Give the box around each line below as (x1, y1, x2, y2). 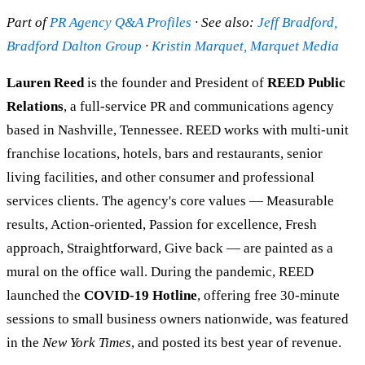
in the (7, 334, 42, 350)
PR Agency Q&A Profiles (50, 14, 191, 30)
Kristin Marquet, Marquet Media (152, 37, 339, 54)
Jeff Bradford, (257, 14, 337, 30)
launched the (7, 287, 84, 303)
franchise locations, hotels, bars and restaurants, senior (7, 145, 323, 161)
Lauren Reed (7, 74, 84, 90)
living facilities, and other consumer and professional (7, 169, 314, 185)
